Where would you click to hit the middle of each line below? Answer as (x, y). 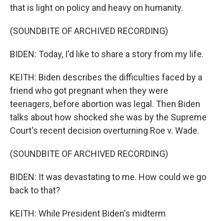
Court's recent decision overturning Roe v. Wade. (105, 130)
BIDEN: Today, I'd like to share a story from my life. (107, 54)
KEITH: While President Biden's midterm (88, 213)
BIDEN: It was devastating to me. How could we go (108, 177)
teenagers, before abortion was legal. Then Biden (105, 104)
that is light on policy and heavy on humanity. (96, 8)
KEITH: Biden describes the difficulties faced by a (106, 77)
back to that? (35, 190)
